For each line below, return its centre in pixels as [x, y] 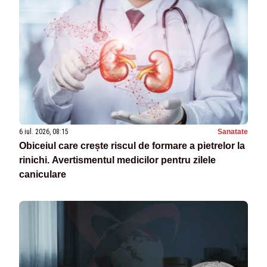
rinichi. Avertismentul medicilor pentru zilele [117, 160]
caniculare [43, 174]
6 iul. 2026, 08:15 [44, 131]
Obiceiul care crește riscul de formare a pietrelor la [132, 145]
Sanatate [233, 131]
